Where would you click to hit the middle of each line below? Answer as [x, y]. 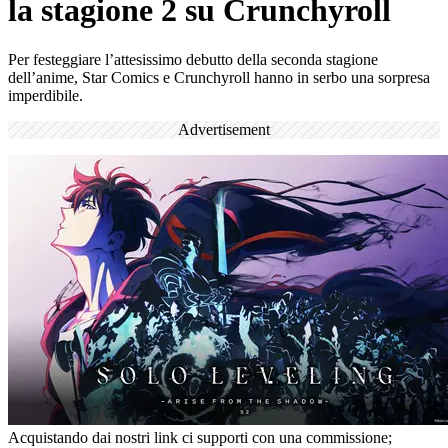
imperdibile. [45, 95]
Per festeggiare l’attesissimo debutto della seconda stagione [193, 59]
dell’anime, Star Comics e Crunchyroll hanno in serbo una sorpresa [219, 77]
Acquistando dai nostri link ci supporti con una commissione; [200, 437]
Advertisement [224, 129]
